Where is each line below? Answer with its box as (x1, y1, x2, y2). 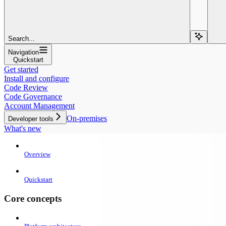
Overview (24, 150, 50, 158)
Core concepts (4, 193, 62, 204)
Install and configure (4, 74, 69, 83)
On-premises (67, 114, 107, 123)
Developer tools (8, 115, 53, 123)
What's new (4, 124, 41, 133)
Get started (4, 65, 38, 74)
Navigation (8, 48, 39, 56)
